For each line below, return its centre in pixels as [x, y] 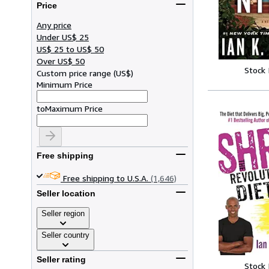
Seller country [65, 235]
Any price [54, 25]
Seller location [66, 194]
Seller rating [61, 260]
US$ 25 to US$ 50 [70, 49]
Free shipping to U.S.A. [106, 178]
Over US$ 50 [61, 61]
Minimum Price [65, 84]
